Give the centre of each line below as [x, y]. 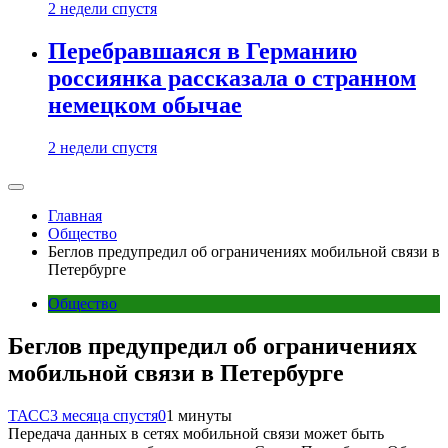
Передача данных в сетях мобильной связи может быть [196, 433]
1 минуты [199, 415]
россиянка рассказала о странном [232, 78]
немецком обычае [145, 105]
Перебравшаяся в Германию [202, 51]
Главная [75, 215]
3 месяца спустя [104, 415]
